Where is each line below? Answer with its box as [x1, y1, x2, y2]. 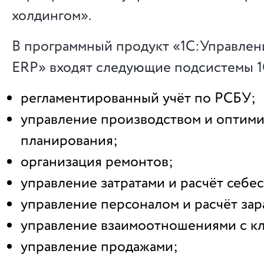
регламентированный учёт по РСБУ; [21, 87, 256, 109]
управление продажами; [21, 236, 178, 258]
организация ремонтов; [21, 151, 173, 173]
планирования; [21, 130, 118, 151]
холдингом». [12, 5, 91, 27]
